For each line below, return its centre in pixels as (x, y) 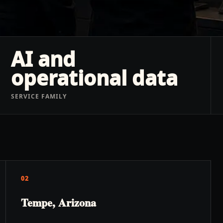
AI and (44, 59)
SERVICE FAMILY (39, 96)
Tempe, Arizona (58, 202)
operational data (95, 78)
